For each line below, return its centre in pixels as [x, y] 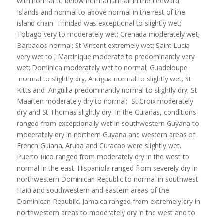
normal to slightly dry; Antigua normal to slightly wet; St [104, 78]
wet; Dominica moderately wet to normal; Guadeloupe [102, 67]
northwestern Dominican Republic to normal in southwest [107, 179]
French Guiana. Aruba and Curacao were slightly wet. [99, 145]
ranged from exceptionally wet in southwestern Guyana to [108, 123]
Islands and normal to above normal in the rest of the [101, 12]
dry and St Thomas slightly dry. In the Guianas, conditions [106, 112]
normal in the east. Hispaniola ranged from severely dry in [107, 168]
